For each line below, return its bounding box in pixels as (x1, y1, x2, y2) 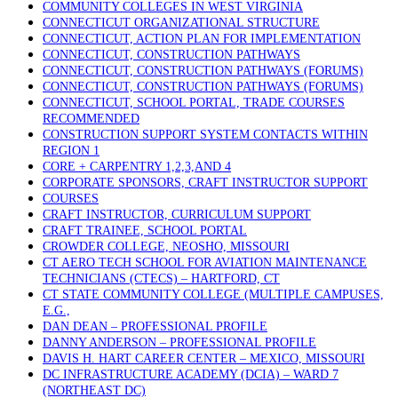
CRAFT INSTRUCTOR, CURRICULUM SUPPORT (43, 208, 311, 221)
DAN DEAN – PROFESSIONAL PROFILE (43, 320, 267, 333)
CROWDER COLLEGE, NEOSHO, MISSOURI (43, 240, 290, 253)
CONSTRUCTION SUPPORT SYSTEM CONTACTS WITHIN (43, 128, 368, 141)
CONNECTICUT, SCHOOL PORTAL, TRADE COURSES (43, 96, 345, 109)
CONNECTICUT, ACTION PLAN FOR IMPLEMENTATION (43, 32, 361, 45)
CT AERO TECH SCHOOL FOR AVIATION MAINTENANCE (43, 256, 367, 269)
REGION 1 (43, 144, 99, 157)
